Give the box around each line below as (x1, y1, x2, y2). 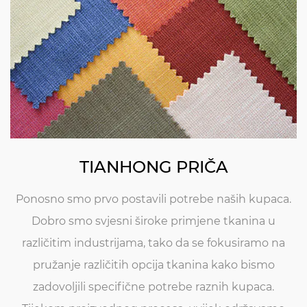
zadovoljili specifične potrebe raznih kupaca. (33, 280, 274, 293)
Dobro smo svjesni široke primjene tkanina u (32, 214, 275, 228)
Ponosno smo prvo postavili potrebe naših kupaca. (16, 192, 291, 206)
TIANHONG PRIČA (79, 156, 228, 177)
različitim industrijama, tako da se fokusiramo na (22, 236, 285, 249)
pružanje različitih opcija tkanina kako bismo (32, 258, 275, 271)
